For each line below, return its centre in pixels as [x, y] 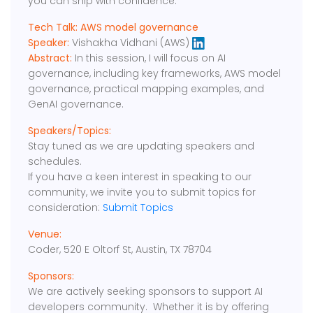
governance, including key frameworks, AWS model [155, 74]
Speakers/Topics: [70, 131]
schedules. [55, 162]
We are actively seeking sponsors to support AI [146, 292]
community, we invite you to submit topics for [142, 192]
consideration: [66, 208]
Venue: [45, 234]
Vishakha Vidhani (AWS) [131, 43]
